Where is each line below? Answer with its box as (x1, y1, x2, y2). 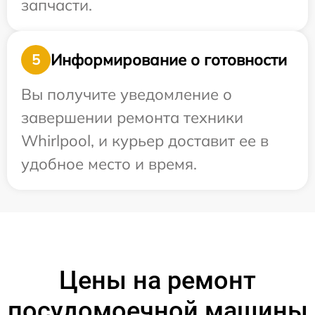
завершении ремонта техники (21, 108, 243, 128)
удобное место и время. (21, 154, 197, 174)
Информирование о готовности (51, 49, 287, 70)
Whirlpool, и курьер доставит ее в (21, 131, 269, 151)
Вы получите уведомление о (21, 84, 232, 105)
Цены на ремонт (59, 266, 256, 296)
